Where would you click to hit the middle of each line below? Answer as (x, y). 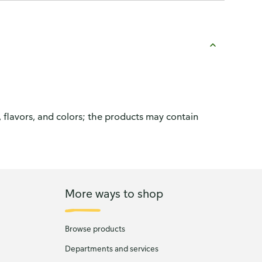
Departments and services (111, 249)
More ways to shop (114, 193)
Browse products (95, 229)
